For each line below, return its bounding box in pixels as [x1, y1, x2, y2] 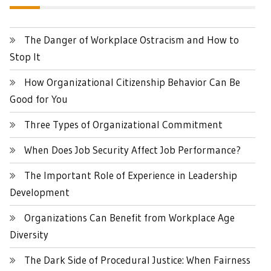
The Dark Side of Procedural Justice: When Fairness [24, 253, 250, 266]
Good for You [10, 92, 68, 105]
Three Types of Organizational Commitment [24, 117, 223, 131]
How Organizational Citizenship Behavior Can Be [24, 75, 240, 88]
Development [10, 185, 70, 198]
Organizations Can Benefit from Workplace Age [24, 211, 235, 224]
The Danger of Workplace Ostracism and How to [24, 33, 239, 46]
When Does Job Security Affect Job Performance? [24, 143, 241, 156]
